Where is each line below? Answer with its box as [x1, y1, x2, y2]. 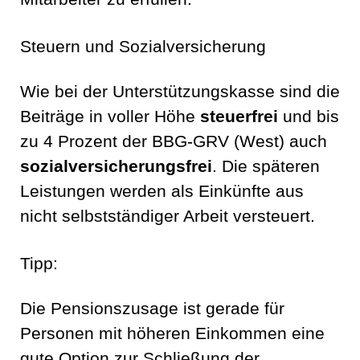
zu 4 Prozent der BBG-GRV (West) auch [20, 132, 327, 152]
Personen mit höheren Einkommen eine [20, 324, 325, 344]
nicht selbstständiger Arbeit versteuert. [20, 207, 315, 227]
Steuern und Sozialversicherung [20, 37, 266, 57]
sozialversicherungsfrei [20, 157, 212, 177]
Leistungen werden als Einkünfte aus [20, 182, 304, 202]
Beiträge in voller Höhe [20, 107, 200, 127]
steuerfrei [200, 107, 278, 127]
